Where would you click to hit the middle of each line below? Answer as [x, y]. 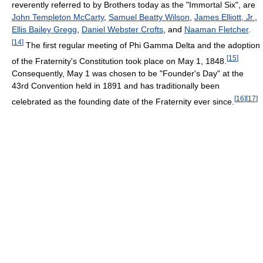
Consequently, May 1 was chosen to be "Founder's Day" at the [128, 73]
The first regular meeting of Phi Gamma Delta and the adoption [142, 45]
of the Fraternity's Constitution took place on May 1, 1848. [119, 61]
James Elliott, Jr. [225, 17]
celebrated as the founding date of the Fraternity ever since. [123, 101]
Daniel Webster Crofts [122, 30]
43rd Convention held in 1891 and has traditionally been [116, 85]
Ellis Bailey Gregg [44, 30]
